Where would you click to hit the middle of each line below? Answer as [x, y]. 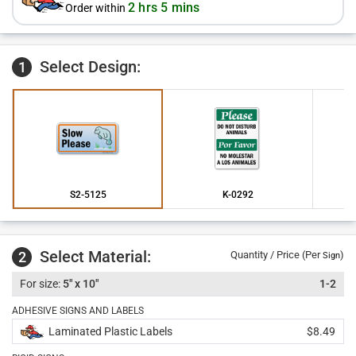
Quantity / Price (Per [277, 255]
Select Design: [88, 67]
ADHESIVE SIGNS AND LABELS [78, 311]
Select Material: [95, 257]
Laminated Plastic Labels [110, 331]
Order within [97, 8]
